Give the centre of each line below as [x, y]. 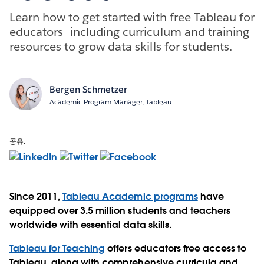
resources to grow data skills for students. [121, 46]
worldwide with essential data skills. [90, 225]
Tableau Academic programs [130, 196]
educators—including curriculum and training [129, 32]
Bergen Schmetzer [88, 89]
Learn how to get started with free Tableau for [132, 17]
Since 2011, [36, 196]
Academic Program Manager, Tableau [110, 101]
